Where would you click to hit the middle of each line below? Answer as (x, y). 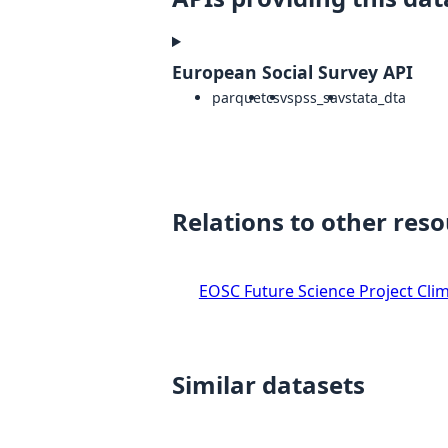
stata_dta (375, 98)
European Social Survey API (292, 72)
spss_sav (316, 98)
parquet (239, 98)
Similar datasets (268, 385)
